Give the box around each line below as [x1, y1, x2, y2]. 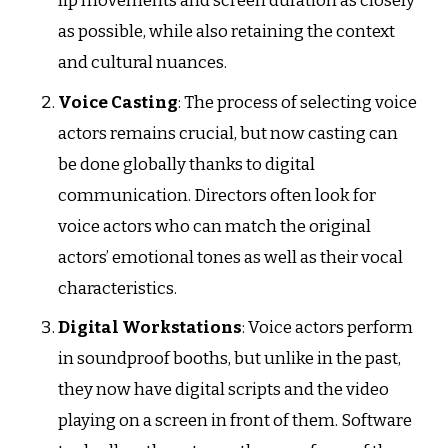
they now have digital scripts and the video [57, 379, 389, 401]
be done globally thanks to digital [57, 153, 315, 175]
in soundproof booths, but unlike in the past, [57, 348, 401, 370]
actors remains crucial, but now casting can [57, 122, 398, 144]
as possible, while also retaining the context [57, 21, 395, 43]
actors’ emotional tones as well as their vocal [57, 246, 403, 268]
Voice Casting [57, 91, 178, 113]
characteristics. [57, 277, 177, 299]
